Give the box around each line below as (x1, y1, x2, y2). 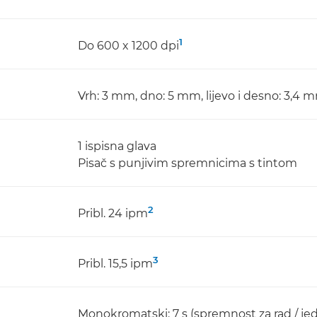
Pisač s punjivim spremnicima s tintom (78, 156, 297, 170)
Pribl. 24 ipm (78, 207, 148, 220)
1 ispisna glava (78, 139, 156, 153)
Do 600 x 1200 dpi (78, 39, 179, 52)
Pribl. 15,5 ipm (78, 257, 153, 270)
